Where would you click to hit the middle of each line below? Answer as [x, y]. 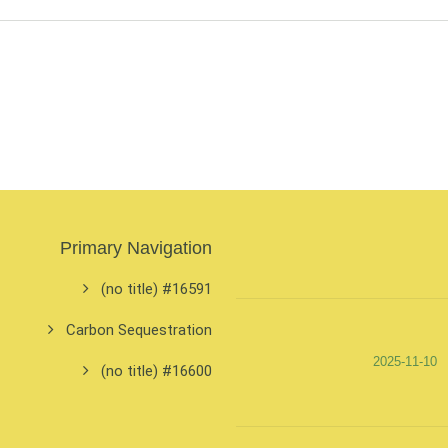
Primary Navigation [136, 248]
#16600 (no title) [187, 371]
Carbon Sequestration [139, 330]
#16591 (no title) [187, 289]
